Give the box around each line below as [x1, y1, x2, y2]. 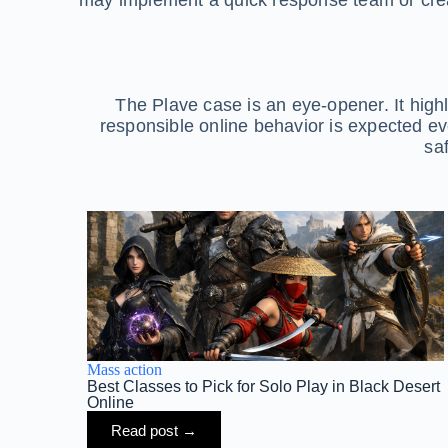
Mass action [87, 361, 163, 379]
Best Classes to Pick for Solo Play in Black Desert [87, 378, 441, 396]
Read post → [111, 422, 198, 440]
